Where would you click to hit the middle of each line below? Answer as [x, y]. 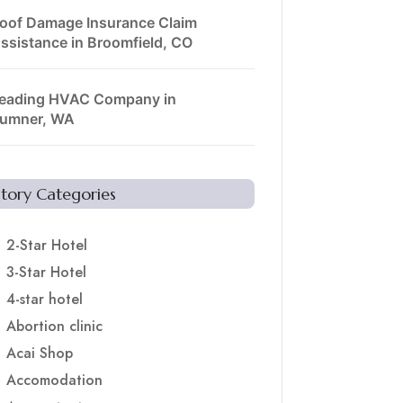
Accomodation [54, 381]
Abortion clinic [54, 327]
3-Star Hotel [46, 273]
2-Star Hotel [46, 246]
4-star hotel [44, 300]
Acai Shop [39, 354]
